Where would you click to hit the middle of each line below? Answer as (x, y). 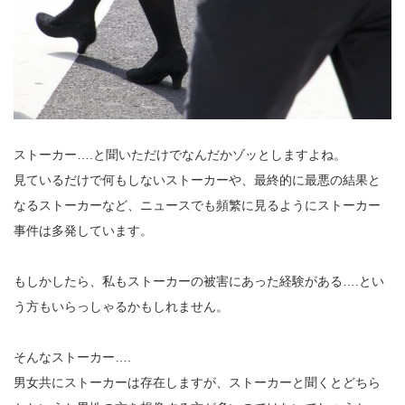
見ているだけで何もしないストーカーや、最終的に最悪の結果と (197, 180)
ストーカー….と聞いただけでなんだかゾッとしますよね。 (180, 155)
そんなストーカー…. (72, 358)
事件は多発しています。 (83, 231)
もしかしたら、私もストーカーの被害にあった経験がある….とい (199, 282)
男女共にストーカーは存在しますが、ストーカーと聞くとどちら (197, 383)
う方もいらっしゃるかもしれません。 (121, 307)
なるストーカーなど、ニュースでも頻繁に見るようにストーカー (197, 206)
